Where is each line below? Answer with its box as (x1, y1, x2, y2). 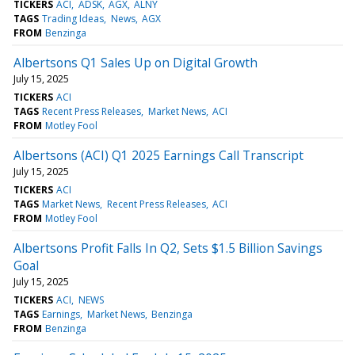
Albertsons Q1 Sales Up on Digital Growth (13, 53, 258, 71)
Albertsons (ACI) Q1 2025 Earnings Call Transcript (13, 146, 303, 164)
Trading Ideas (42, 11, 105, 25)
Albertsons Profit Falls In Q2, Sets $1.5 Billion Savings (13, 239, 323, 257)
